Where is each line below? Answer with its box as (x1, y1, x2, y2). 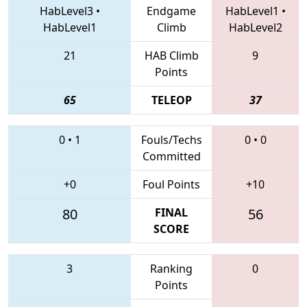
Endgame (147, 3, 196, 19)
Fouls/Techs (140, 132, 202, 147)
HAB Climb (144, 47, 199, 63)
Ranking (150, 260, 193, 276)
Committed (142, 148, 201, 164)
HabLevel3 (39, 3, 93, 19)
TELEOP (151, 92, 192, 108)
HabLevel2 (228, 19, 282, 35)
